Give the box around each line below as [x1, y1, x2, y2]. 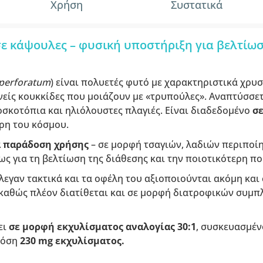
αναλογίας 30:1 [125, 220, 196, 233]
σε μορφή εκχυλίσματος [8, 220, 123, 233]
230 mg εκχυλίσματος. [19, 234, 124, 247]
